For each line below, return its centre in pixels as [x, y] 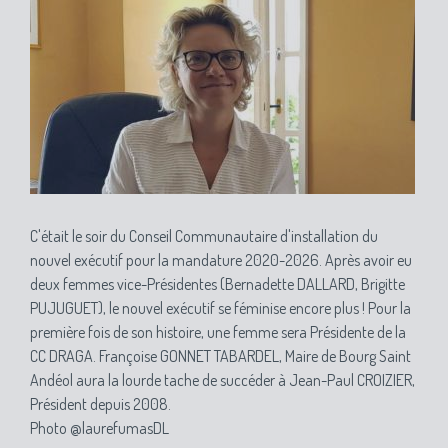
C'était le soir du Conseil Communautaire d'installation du [204, 236]
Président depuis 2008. [100, 404]
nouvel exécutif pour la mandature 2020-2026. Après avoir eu [221, 260]
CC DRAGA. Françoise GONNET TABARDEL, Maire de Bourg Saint [220, 356]
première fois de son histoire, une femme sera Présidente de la [218, 332]
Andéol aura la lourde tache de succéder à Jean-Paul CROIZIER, [222, 380]
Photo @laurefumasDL [99, 428]
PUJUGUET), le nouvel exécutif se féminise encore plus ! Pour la [220, 308]
